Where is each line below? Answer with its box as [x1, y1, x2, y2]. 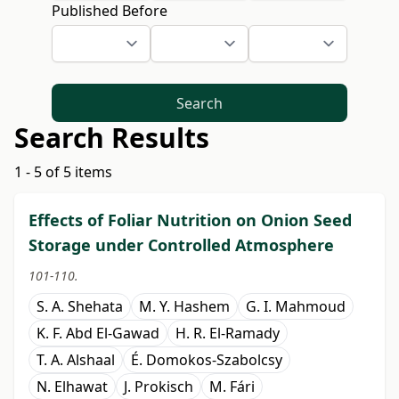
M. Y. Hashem [139, 297, 230, 317]
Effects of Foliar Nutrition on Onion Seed [28, 209, 352, 232]
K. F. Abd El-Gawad [37, 323, 159, 344]
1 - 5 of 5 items [14, 162, 112, 183]
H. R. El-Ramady [175, 323, 280, 344]
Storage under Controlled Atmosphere [28, 234, 334, 256]
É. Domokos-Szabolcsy [131, 350, 282, 370]
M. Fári [209, 377, 255, 397]
